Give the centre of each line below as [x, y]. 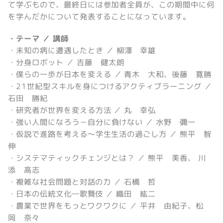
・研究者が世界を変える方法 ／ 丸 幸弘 [82, 110]
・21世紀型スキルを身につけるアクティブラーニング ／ [110, 86]
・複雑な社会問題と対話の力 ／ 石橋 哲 [82, 182]
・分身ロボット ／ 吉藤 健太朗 [66, 62]
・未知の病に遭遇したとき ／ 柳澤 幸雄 [82, 51]
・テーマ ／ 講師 [38, 39]
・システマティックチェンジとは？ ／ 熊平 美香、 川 [107, 158]
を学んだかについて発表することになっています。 [99, 17]
